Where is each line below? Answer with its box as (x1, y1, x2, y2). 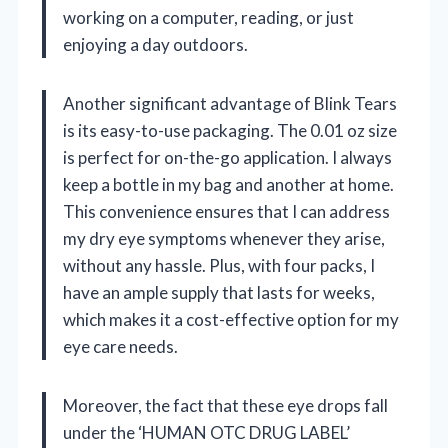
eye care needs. (63, 335, 178, 357)
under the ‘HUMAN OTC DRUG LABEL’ (63, 421, 350, 443)
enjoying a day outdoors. (63, 33, 248, 55)
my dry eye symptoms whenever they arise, (63, 227, 385, 249)
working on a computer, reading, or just (63, 6, 354, 28)
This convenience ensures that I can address (63, 200, 390, 222)
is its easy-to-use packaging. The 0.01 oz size (63, 119, 397, 141)
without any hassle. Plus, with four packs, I (63, 254, 375, 276)
